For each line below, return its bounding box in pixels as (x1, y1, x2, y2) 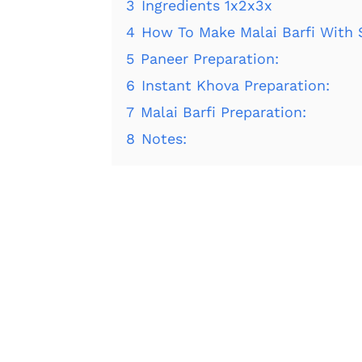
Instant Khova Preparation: (141, 76, 330, 94)
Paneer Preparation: (141, 49, 279, 67)
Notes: (141, 129, 187, 147)
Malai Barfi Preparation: (141, 103, 306, 120)
